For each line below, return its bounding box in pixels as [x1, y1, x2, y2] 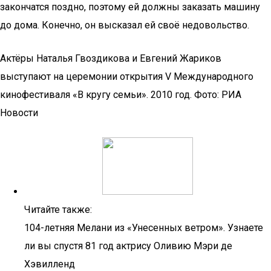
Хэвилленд [24, 258, 75, 270]
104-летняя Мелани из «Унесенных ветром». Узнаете [24, 222, 263, 233]
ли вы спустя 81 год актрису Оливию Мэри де [24, 240, 232, 252]
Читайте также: [24, 204, 92, 215]
